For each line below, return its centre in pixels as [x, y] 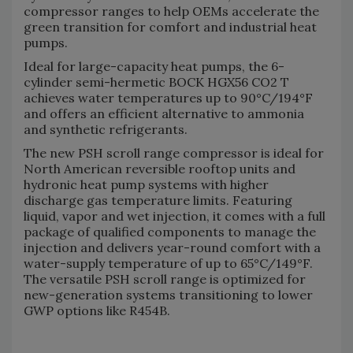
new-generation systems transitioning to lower [168, 295]
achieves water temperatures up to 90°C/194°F [168, 98]
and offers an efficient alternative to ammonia [164, 114]
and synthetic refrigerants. [106, 130]
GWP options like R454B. [97, 311]
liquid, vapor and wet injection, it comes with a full [175, 216]
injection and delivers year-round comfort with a [172, 248]
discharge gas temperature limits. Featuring [158, 201]
